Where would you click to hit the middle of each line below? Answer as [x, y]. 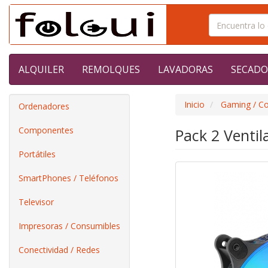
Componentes [46, 130]
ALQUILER [41, 69]
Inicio [194, 104]
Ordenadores [44, 106]
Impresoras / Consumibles [69, 226]
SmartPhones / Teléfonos [68, 178]
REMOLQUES [111, 69]
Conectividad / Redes [59, 250]
